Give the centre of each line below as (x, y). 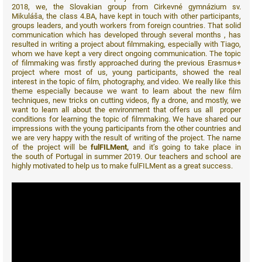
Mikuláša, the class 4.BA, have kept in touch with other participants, (126, 16)
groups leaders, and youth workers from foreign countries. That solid (126, 25)
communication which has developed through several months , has (126, 35)
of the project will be (51, 147)
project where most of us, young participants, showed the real (126, 72)
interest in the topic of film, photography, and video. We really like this (126, 81)
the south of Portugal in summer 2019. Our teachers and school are (126, 156)
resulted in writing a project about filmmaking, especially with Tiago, (126, 44)
